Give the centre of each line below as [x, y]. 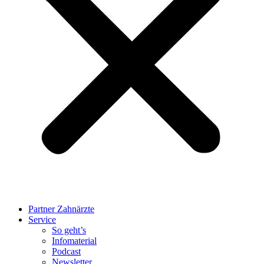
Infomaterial [74, 241]
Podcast [66, 251]
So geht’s [69, 230]
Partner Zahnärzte [61, 209]
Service [42, 220]
